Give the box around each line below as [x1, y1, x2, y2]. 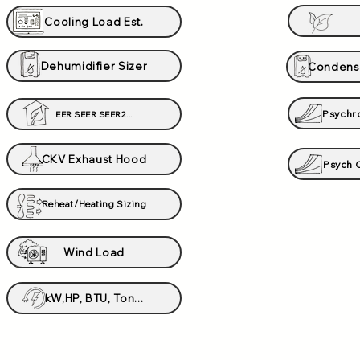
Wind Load [63, 246, 125, 259]
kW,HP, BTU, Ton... [44, 292, 144, 305]
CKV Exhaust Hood [41, 153, 147, 166]
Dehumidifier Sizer [40, 59, 148, 72]
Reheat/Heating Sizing [41, 198, 147, 210]
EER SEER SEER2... [55, 108, 133, 120]
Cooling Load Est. [44, 15, 144, 28]
